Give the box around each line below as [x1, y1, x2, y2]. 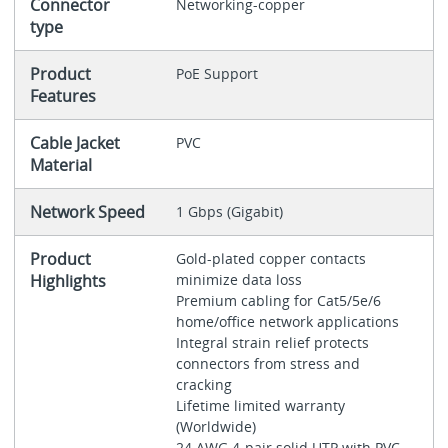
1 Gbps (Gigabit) [175, 202, 283, 222]
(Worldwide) [175, 417, 260, 437]
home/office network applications [175, 312, 403, 332]
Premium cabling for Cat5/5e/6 [175, 291, 381, 311]
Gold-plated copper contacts [175, 249, 366, 269]
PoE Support [175, 64, 258, 84]
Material [29, 154, 92, 177]
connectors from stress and [175, 354, 360, 374]
